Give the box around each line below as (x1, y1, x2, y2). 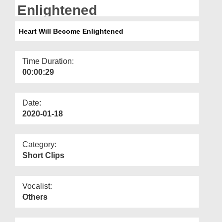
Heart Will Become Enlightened (15, 27, 123, 35)
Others (22, 192, 48, 201)
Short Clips (22, 151, 64, 160)
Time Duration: (22, 56, 74, 65)
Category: (22, 140, 56, 149)
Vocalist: (22, 181, 52, 190)
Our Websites (12, 20, 50, 27)
